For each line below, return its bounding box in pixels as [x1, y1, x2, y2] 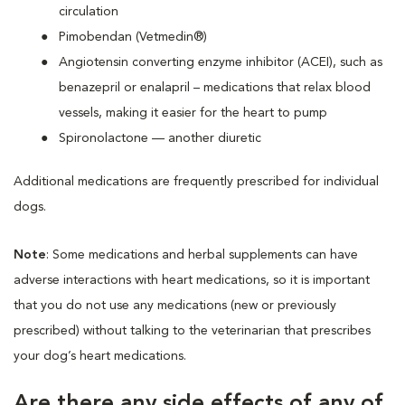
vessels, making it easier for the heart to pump [59, 106, 327, 119]
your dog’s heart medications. [14, 349, 186, 363]
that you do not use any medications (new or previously [14, 298, 336, 312]
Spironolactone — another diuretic [59, 131, 261, 145]
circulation [59, 5, 118, 18]
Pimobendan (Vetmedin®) [59, 30, 207, 43]
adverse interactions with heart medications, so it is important [14, 273, 370, 287]
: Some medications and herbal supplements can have [46, 248, 358, 261]
